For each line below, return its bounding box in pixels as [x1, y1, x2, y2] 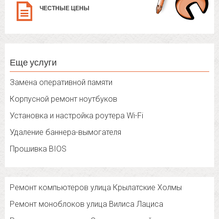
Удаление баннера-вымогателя [10, 128, 121, 137]
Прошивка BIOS [10, 144, 66, 154]
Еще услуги [10, 57, 57, 68]
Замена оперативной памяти [10, 78, 112, 88]
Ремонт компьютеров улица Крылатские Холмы [10, 183, 182, 193]
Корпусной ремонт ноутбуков [10, 94, 117, 104]
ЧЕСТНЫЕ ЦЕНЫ [40, 5, 89, 12]
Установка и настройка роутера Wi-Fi [10, 111, 143, 121]
